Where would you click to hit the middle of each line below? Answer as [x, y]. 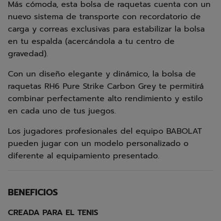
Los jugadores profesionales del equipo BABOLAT [105, 131]
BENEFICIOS [33, 192]
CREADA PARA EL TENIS [53, 213]
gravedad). [28, 54]
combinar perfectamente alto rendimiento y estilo [105, 99]
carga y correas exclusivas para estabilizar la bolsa [106, 29]
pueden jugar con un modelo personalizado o [98, 144]
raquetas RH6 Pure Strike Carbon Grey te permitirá [106, 86]
